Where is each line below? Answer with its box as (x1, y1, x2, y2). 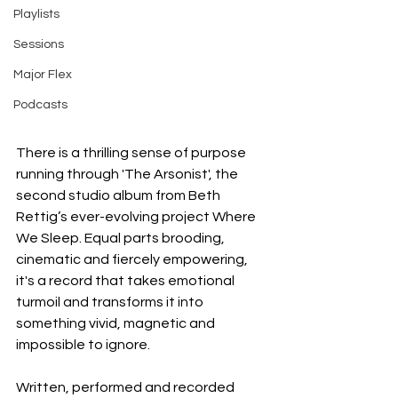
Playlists (13, 8, 60, 20)
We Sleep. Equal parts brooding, (16, 230, 227, 245)
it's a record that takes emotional (16, 273, 237, 288)
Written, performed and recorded (16, 379, 237, 394)
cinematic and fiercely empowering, (16, 251, 251, 267)
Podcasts (13, 99, 68, 111)
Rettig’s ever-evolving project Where (16, 209, 259, 224)
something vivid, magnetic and (16, 315, 218, 330)
